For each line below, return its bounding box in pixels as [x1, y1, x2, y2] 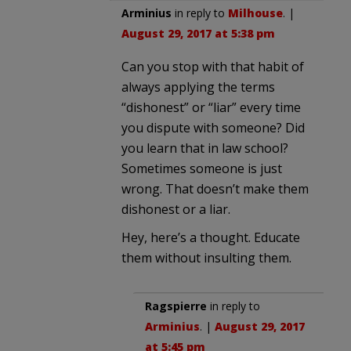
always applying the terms [121, 78, 275, 96]
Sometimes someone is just [121, 159, 282, 177]
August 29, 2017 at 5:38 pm [121, 25, 275, 41]
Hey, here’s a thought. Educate [121, 228, 300, 246]
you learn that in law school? [121, 139, 288, 157]
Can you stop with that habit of [121, 57, 304, 75]
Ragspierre [145, 298, 207, 313]
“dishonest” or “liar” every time [121, 98, 301, 116]
